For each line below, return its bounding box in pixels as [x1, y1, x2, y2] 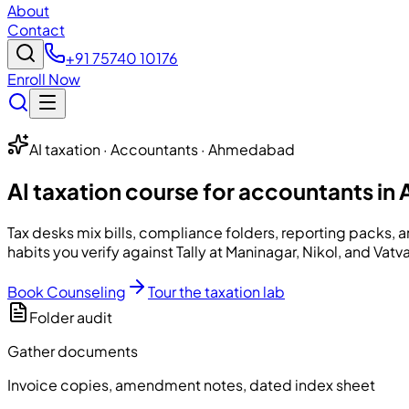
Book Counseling [7, 281, 126, 301]
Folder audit [29, 307, 112, 327]
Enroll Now [7, 68, 80, 89]
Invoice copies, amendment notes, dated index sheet [7, 374, 375, 394]
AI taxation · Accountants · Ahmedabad [29, 139, 295, 159]
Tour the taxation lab [148, 281, 285, 301]
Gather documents [7, 341, 138, 361]
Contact [7, 19, 65, 39]
